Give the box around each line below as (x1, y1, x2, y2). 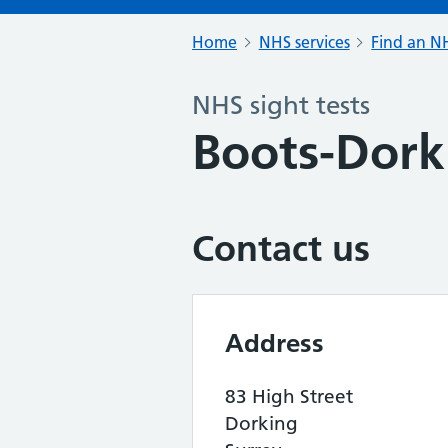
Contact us (192, 227, 370, 270)
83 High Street (225, 385, 353, 408)
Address (225, 327, 324, 359)
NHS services (258, 32, 350, 52)
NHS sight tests (192, 90, 370, 121)
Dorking (225, 412, 298, 435)
